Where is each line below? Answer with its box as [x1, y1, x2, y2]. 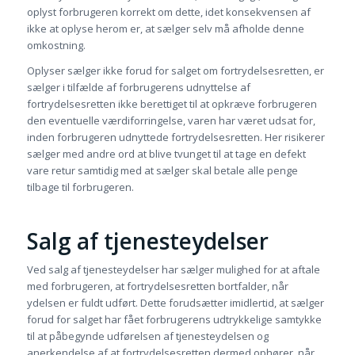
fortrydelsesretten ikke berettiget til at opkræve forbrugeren [26, 97, 317, 112]
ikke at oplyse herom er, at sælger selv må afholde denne [26, 21, 304, 36]
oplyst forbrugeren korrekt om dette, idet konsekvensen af [26, 5, 311, 20]
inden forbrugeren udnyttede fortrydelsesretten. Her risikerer [26, 130, 325, 145]
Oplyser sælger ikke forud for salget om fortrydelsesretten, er [26, 63, 324, 78]
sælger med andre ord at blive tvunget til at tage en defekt [26, 147, 306, 162]
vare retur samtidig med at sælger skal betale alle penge [26, 163, 298, 178]
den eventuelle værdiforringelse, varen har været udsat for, [26, 113, 315, 128]
